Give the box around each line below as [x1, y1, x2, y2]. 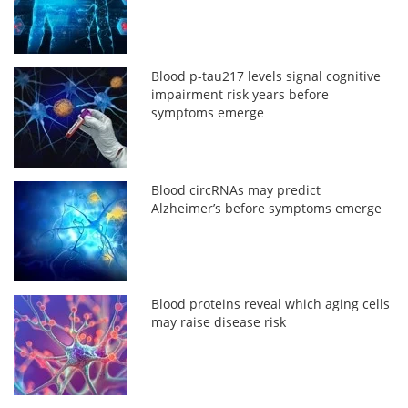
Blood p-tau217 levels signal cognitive [151, 67, 382, 86]
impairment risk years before [151, 86, 330, 104]
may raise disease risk [151, 313, 287, 331]
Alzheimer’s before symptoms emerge [151, 199, 382, 218]
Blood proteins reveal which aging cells [151, 295, 391, 313]
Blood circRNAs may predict [151, 181, 321, 199]
